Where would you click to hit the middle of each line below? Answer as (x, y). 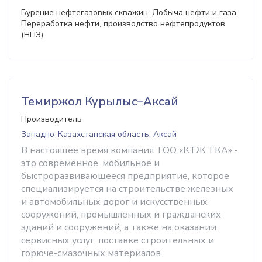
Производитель (51, 119)
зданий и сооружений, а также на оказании (119, 227)
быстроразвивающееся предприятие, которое (125, 176)
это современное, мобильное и (90, 163)
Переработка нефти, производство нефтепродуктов (123, 24)
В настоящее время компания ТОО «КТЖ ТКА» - (130, 150)
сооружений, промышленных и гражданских (121, 215)
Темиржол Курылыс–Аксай (100, 101)
